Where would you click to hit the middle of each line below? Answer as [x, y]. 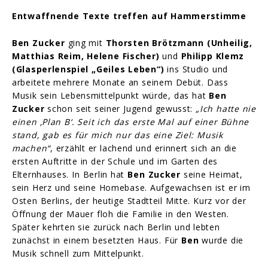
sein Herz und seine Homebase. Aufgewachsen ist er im [131, 187]
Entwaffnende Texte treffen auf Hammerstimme [129, 16]
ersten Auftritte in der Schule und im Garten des [115, 161]
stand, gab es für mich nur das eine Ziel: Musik [118, 135]
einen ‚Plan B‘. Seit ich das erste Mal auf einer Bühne [131, 121]
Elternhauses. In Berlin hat [70, 174]
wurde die [221, 240]
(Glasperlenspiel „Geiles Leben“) [88, 69]
